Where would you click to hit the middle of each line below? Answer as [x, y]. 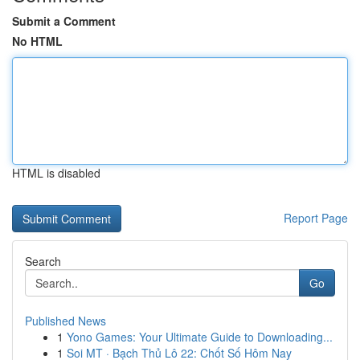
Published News [65, 321]
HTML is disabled [56, 173]
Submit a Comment [64, 21]
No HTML [37, 41]
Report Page [316, 218]
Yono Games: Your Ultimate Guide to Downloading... [200, 337]
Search [43, 261]
